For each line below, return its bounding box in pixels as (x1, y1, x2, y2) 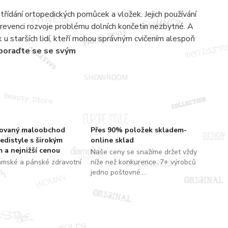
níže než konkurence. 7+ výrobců (90, 157, 196, 167)
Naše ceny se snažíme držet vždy (90, 147, 197, 157)
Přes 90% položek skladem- (90, 125, 187, 135)
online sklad (90, 135, 134, 145)
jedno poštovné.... (90, 167, 147, 177)
